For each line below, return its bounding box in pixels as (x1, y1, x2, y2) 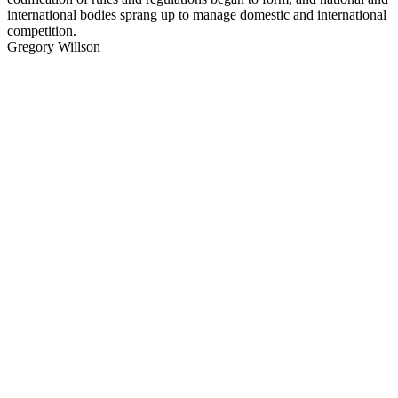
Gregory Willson (7, 38, 100, 54)
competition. (7, 22, 76, 38)
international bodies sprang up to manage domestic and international (7, 6, 386, 22)
